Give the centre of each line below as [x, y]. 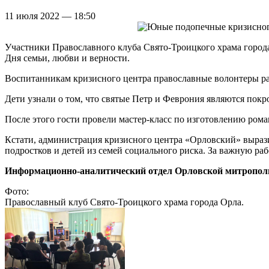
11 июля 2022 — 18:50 [50, 16]
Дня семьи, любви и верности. [67, 58]
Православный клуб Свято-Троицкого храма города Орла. [124, 202]
